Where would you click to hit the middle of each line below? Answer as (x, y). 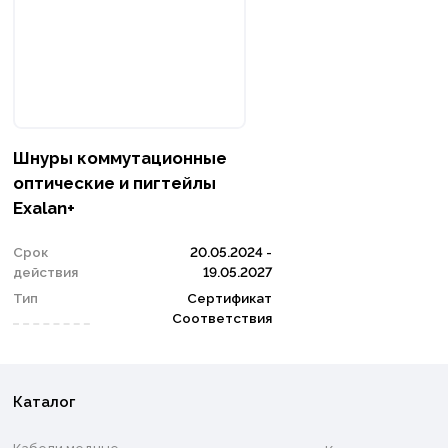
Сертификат (230, 297)
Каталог (43, 402)
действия (45, 271)
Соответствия (222, 317)
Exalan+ (43, 207)
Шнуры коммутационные (119, 157)
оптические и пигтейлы (114, 182)
